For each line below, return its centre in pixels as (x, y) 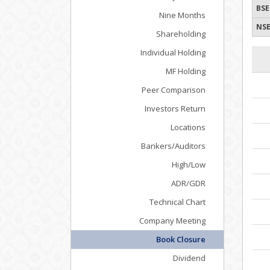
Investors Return (175, 108)
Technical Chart (177, 202)
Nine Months (182, 15)
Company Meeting (172, 221)
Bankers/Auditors (173, 146)
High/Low (189, 165)
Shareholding (181, 34)
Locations (188, 127)
